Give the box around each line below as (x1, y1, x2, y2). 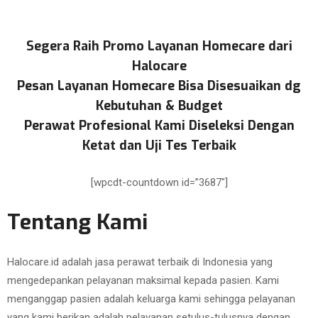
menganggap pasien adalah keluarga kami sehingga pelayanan (7, 292, 295, 305)
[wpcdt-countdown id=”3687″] (90, 176, 228, 189)
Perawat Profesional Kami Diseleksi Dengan (23, 117, 295, 134)
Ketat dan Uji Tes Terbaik (82, 137, 236, 154)
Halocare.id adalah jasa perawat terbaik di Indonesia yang (7, 256, 273, 268)
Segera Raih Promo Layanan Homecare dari (26, 38, 292, 55)
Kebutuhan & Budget (95, 97, 223, 114)
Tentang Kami (7, 208, 148, 236)
